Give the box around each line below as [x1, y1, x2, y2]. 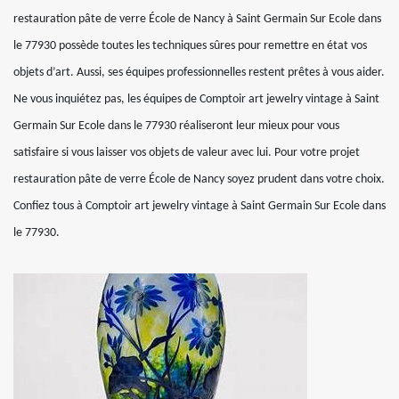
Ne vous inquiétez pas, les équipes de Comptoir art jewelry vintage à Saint [13, 93, 379, 106]
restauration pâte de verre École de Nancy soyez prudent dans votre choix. [13, 173, 385, 186]
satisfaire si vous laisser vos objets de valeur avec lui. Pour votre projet [13, 146, 360, 159]
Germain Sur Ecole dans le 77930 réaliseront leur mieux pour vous [13, 119, 339, 133]
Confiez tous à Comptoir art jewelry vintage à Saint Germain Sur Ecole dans [13, 199, 386, 213]
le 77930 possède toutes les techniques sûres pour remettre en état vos [13, 39, 367, 53]
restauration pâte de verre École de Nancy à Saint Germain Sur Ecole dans [13, 12, 381, 26]
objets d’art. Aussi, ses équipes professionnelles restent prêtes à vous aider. [13, 66, 385, 79]
